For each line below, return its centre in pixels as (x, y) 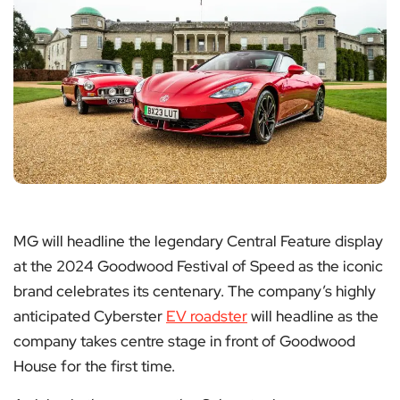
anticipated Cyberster (90, 317)
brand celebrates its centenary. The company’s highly (195, 292)
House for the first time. (94, 367)
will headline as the (313, 317)
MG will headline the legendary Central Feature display (198, 242)
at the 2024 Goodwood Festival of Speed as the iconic (198, 267)
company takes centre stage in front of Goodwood (184, 342)
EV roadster (207, 317)
